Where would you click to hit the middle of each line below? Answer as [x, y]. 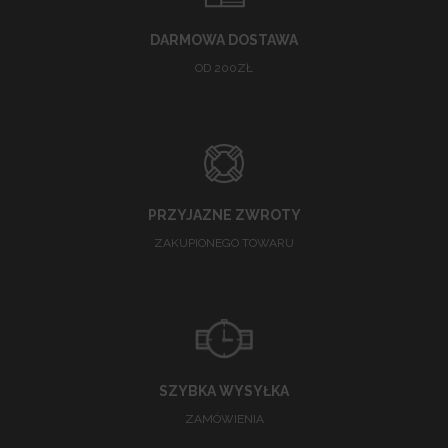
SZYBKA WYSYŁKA [224, 391]
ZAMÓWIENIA [224, 419]
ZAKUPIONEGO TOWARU [224, 243]
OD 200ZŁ [224, 68]
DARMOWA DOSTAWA [224, 40]
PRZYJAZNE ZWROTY [224, 215]
